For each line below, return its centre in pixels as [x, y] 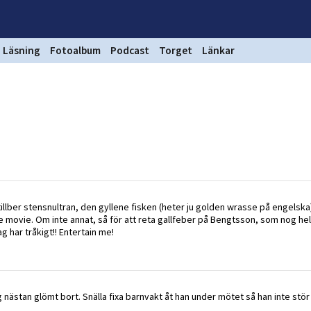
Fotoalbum [75, 50]
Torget [176, 50]
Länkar [218, 50]
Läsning [22, 50]
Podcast [130, 50]
